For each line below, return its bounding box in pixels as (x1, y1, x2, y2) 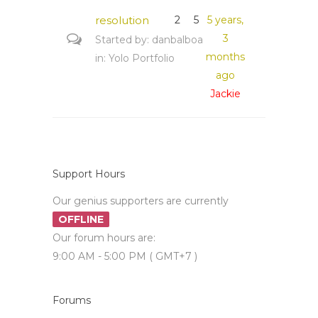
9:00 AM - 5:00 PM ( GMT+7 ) (53, 250, 197, 263)
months (206, 50, 246, 63)
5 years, (207, 13, 244, 26)
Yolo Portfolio (109, 52, 175, 65)
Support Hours (53, 168, 125, 180)
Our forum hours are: (53, 231, 155, 244)
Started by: (95, 33, 152, 46)
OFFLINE (58, 213, 104, 226)
